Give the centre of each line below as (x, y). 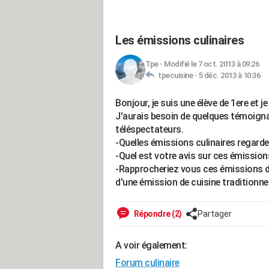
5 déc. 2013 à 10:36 (229, 75)
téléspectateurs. (149, 129)
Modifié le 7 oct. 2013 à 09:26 (211, 64)
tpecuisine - (177, 75)
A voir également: (151, 245)
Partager (214, 214)
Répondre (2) (157, 214)
